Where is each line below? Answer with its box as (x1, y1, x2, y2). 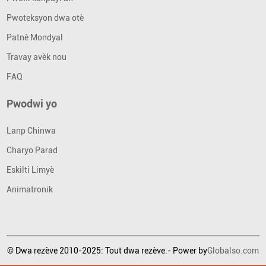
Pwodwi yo (7, 97, 58, 110)
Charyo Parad (7, 145, 58, 155)
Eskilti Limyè (7, 164, 55, 175)
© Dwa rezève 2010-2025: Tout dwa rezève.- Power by (7, 245, 207, 255)
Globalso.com (207, 245, 259, 255)
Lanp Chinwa (7, 125, 56, 135)
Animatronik (7, 184, 53, 194)
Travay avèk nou (7, 52, 67, 62)
